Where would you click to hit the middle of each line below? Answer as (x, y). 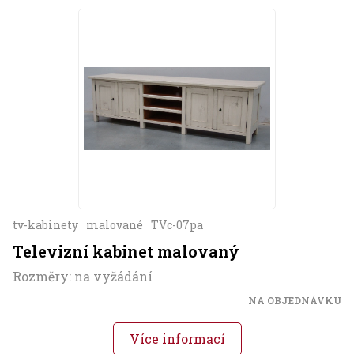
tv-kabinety (45, 225)
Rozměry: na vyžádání (83, 277)
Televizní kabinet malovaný (126, 252)
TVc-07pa (177, 225)
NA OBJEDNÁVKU (295, 301)
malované (115, 225)
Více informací (177, 339)
